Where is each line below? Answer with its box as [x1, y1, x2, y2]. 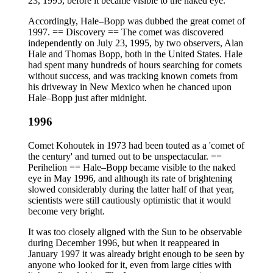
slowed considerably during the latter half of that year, [28, 183, 234, 194]
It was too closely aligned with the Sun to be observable [28, 226, 242, 237]
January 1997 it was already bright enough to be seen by [28, 248, 244, 259]
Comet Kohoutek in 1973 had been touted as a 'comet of [28, 140, 244, 151]
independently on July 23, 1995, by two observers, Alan [28, 38, 243, 49]
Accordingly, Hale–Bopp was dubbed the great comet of [28, 16, 245, 27]
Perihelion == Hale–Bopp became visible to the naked [28, 161, 236, 172]
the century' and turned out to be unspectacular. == [28, 151, 222, 161]
